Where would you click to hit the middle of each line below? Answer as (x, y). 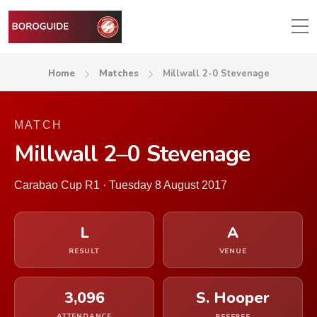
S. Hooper (233, 298)
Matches (119, 74)
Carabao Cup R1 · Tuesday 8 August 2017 (121, 185)
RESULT (84, 251)
